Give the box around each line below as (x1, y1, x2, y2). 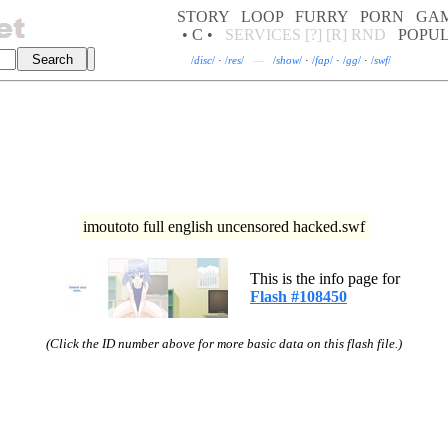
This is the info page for (250, 270, 400, 287)
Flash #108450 (250, 288, 347, 305)
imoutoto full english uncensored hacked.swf (83, 218, 365, 235)
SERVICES (225, 26, 301, 43)
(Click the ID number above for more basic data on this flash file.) (46, 336, 402, 351)
